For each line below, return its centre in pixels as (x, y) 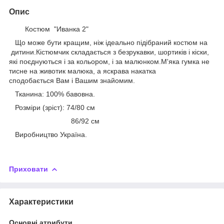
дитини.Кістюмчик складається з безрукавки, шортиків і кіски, (109, 52)
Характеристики (41, 201)
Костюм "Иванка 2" (49, 29)
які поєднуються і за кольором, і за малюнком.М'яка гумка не (109, 61)
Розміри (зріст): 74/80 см (52, 107)
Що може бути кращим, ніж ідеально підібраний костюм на (108, 42)
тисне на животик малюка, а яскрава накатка (82, 71)
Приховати (28, 169)
